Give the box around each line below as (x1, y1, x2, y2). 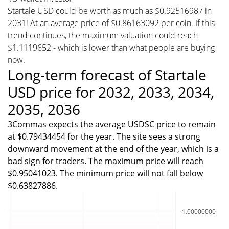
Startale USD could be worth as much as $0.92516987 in (8, 5, 212, 16)
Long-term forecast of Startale (8, 64, 207, 84)
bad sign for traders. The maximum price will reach (8, 155, 203, 167)
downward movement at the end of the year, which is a (8, 143, 219, 154)
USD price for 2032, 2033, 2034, (8, 82, 214, 102)
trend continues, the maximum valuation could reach (8, 29, 198, 41)
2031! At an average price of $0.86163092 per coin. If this (8, 17, 215, 29)
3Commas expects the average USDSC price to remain (8, 118, 216, 130)
